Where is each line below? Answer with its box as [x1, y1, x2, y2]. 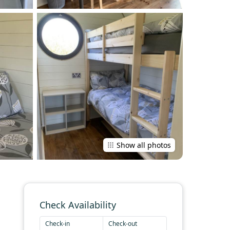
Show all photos [117, 140, 171, 150]
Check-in [45, 219, 70, 228]
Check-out [108, 219, 137, 228]
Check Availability [40, 199, 116, 212]
